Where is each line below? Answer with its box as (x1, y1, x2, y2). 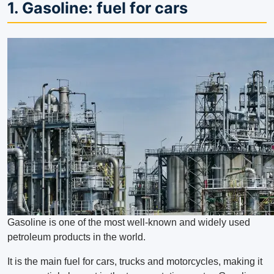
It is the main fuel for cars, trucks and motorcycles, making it (7, 256, 262, 267)
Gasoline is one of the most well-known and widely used (7, 217, 250, 228)
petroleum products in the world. (7, 232, 146, 243)
